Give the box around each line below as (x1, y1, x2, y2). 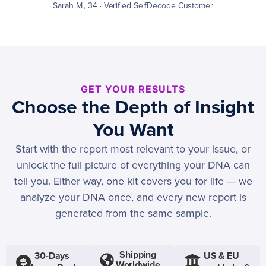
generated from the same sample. (55, 207, 211, 220)
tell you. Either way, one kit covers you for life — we (14, 175, 252, 188)
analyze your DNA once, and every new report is (20, 191, 246, 204)
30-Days (34, 250, 70, 262)
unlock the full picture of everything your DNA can (16, 159, 250, 172)
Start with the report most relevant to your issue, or (15, 142, 251, 156)
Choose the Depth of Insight (12, 96, 254, 119)
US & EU (203, 250, 240, 262)
